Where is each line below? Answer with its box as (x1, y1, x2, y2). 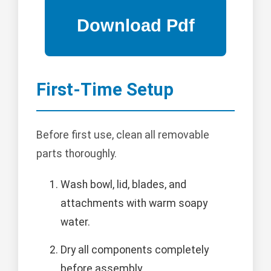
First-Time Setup (36, 79, 174, 100)
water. (60, 215, 90, 228)
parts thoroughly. (36, 147, 117, 160)
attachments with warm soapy (60, 197, 207, 209)
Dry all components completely (60, 243, 209, 256)
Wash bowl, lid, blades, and (60, 178, 186, 191)
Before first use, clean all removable (36, 128, 209, 141)
